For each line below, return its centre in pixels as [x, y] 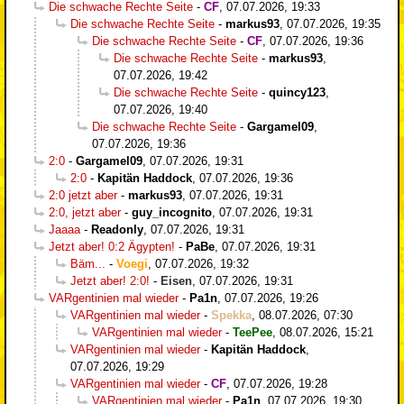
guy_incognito [172, 212]
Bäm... [88, 263]
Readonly [117, 229]
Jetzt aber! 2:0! [110, 280]
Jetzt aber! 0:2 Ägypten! [112, 246]
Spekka [231, 315]
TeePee [252, 332]
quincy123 [297, 92]
